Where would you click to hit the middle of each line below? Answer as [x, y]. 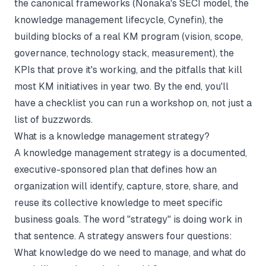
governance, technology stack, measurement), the [124, 53]
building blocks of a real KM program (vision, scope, [129, 37]
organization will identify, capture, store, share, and [126, 186]
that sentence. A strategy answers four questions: [123, 236]
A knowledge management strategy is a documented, [131, 153]
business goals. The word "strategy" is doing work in [128, 219]
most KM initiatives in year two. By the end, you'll [121, 86]
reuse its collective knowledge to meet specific [118, 203]
